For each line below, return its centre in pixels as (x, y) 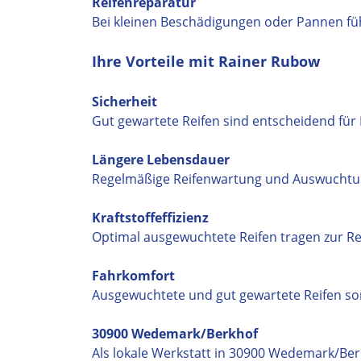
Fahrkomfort (133, 276)
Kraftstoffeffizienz (150, 218)
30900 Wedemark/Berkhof (175, 334)
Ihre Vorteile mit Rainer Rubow (206, 61)
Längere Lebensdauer (161, 160)
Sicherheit (124, 102)
